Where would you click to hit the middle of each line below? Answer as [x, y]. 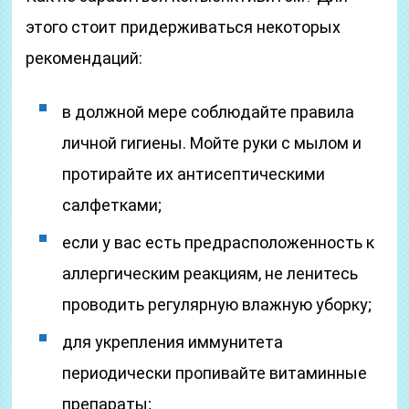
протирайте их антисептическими [194, 174]
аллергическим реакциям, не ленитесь [210, 273]
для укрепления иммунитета [173, 342]
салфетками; [112, 205]
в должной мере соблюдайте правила [209, 112]
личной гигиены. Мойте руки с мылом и [212, 143]
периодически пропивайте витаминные [215, 373]
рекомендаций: [84, 58]
